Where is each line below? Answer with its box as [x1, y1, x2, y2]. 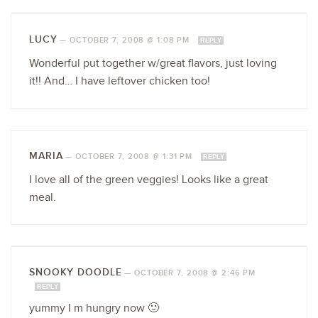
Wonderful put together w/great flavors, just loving [29, 56, 277, 70]
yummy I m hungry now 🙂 [29, 301, 159, 315]
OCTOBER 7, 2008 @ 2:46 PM [134, 268, 256, 278]
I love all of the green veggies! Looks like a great [29, 172, 268, 187]
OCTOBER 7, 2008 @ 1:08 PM [70, 35, 193, 45]
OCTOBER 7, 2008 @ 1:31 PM [75, 151, 195, 161]
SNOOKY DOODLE [29, 265, 122, 278]
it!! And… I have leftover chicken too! [29, 74, 210, 88]
